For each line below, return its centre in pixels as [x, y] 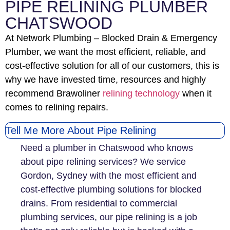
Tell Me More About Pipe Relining [81, 130]
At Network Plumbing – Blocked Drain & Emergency [111, 38]
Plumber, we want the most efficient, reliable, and [106, 52]
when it [196, 94]
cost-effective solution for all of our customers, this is [112, 66]
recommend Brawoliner [54, 94]
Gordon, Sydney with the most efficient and [109, 175]
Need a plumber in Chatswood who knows [107, 148]
